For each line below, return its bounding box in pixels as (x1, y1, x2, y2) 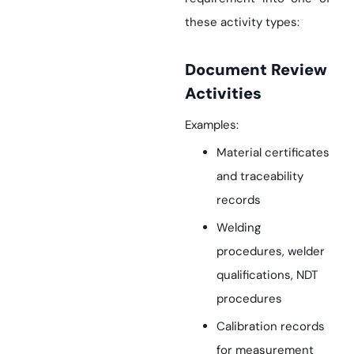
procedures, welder (217, 243, 325, 259)
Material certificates (217, 145, 330, 160)
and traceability (217, 168, 303, 184)
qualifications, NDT (217, 267, 318, 283)
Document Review (185, 59, 196, 80)
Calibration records (217, 318, 325, 334)
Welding (217, 220, 261, 235)
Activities (185, 83, 262, 104)
